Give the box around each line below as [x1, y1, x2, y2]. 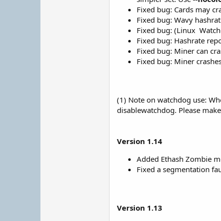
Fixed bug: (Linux [137, 25, 197, 35]
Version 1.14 [117, 136, 162, 146]
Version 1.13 [117, 203, 162, 213]
